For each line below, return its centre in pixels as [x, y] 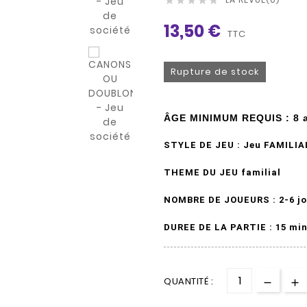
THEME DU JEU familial [222, 172]
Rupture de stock [215, 71]
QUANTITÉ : [188, 281]
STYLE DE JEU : [204, 145]
